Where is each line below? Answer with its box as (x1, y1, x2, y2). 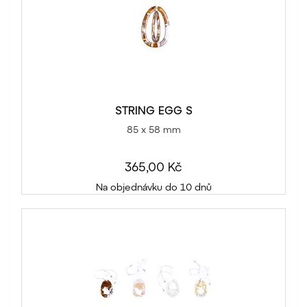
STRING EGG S (114, 103, 193, 117)
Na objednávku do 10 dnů (95, 181, 212, 193)
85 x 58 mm (126, 123, 181, 136)
